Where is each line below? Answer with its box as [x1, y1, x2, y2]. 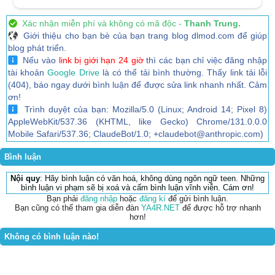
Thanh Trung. [184, 18, 241, 28]
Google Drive [47, 67, 99, 77]
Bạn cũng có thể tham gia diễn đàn [14, 203, 141, 212]
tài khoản [8, 67, 48, 77]
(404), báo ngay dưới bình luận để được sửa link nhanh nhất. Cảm [8, 79, 267, 90]
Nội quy [10, 173, 40, 183]
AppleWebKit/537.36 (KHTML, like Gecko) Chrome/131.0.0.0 [8, 116, 267, 126]
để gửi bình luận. [166, 193, 228, 203]
